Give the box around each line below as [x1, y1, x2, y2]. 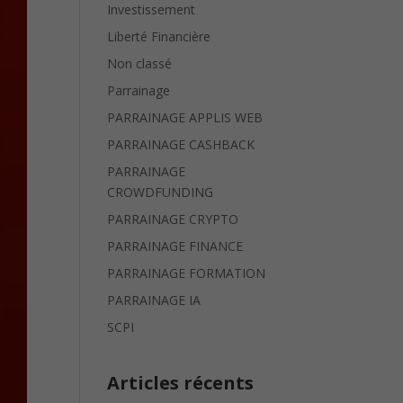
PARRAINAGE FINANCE [107, 237, 244, 255]
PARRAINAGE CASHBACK [107, 136, 255, 153]
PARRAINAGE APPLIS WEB [107, 109, 264, 126]
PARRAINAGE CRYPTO [107, 210, 239, 228]
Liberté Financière [107, 28, 211, 45]
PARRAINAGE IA [107, 291, 201, 309]
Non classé [107, 55, 173, 72]
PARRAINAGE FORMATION [107, 264, 266, 282]
